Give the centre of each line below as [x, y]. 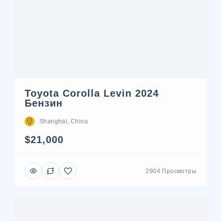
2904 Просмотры [171, 171]
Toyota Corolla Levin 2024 [92, 93]
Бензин [44, 103]
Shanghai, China [64, 121]
